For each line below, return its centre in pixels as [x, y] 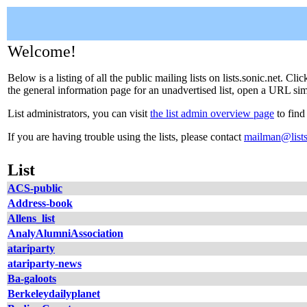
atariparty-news [45, 263]
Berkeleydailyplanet [54, 294]
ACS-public [35, 188]
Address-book [40, 203]
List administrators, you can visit [79, 113]
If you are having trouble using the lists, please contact [126, 137]
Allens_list [31, 218]
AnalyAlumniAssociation [65, 233]
